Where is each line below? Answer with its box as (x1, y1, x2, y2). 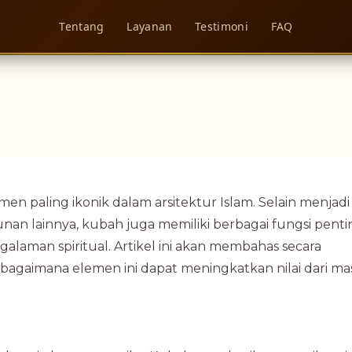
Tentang (59, 19, 104, 35)
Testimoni (195, 19, 248, 35)
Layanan (126, 19, 173, 35)
